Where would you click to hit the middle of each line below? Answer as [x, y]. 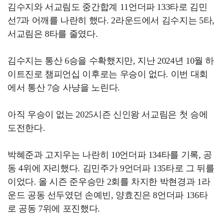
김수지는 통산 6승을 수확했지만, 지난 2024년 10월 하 [111, 60]
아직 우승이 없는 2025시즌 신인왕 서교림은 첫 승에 [108, 114]
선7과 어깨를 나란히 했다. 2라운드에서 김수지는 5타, [111, 20]
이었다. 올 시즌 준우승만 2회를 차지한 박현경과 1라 [109, 181]
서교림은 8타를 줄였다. [53, 34]
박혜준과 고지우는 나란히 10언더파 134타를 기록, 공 [110, 155]
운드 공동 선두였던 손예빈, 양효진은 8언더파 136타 [108, 195]
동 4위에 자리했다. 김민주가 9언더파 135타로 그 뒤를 [111, 168]
